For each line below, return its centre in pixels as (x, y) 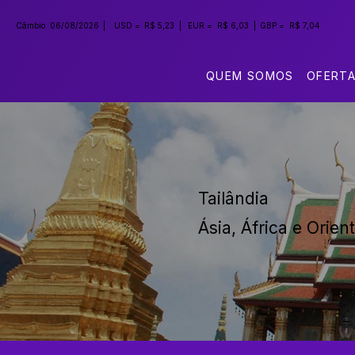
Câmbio (31, 25)
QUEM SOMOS (250, 76)
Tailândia (234, 198)
